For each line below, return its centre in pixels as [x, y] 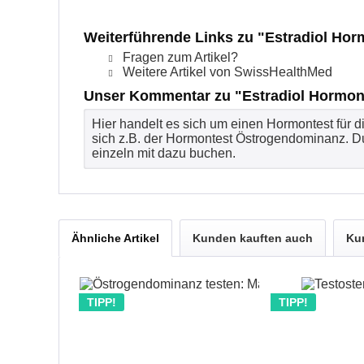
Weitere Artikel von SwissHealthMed [226, 72]
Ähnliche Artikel [115, 238]
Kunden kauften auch [253, 238]
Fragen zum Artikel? [179, 57]
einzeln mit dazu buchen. [164, 153]
